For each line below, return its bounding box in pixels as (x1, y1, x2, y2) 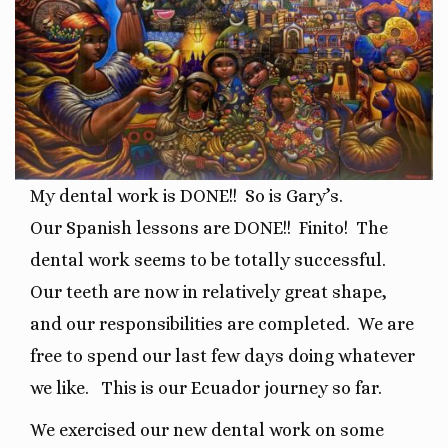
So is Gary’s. (237, 185, 347, 206)
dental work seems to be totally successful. (30, 249, 390, 270)
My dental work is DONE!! (30, 185, 237, 206)
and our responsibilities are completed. (30, 313, 350, 334)
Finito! (299, 217, 348, 238)
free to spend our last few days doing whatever (30, 345, 415, 366)
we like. (30, 377, 89, 398)
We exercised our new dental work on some (30, 419, 384, 440)
